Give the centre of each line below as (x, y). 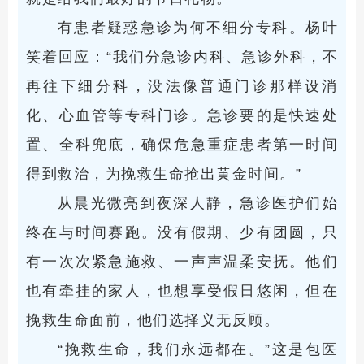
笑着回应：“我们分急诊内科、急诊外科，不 (182, 57)
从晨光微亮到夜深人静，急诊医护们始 (197, 204)
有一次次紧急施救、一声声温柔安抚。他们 (182, 262)
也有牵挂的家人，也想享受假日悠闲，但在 (182, 291)
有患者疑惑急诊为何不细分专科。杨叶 (197, 28)
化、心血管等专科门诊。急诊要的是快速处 (182, 116)
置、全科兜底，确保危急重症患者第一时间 (182, 145)
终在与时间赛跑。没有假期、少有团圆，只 (182, 233)
